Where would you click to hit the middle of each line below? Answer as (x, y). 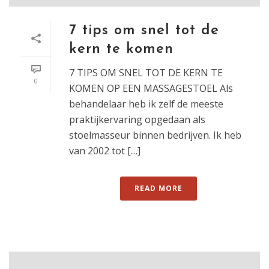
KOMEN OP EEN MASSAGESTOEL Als (151, 88)
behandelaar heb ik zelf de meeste (146, 104)
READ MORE (159, 188)
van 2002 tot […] (105, 150)
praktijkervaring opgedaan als (137, 119)
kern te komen (121, 49)
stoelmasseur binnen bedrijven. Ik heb (155, 135)
